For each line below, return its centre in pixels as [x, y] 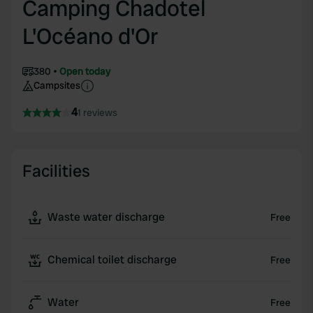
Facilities [56, 171]
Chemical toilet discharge [112, 260]
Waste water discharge [106, 217]
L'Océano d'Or [90, 36]
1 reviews [97, 112]
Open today [85, 71]
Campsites [57, 85]
